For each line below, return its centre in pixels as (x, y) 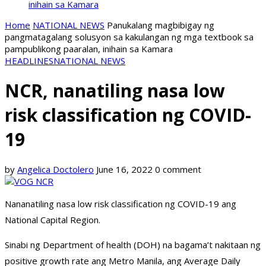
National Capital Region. (53, 220)
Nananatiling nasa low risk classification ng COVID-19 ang (121, 204)
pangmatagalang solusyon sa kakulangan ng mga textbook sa (129, 37)
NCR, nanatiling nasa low (115, 91)
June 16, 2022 (124, 170)
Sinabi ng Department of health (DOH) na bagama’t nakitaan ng (133, 245)
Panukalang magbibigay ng (161, 25)
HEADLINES (29, 61)
